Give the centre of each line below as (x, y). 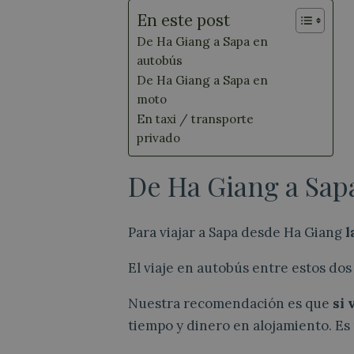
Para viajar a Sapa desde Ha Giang (235, 232)
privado (158, 137)
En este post (183, 20)
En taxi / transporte (195, 119)
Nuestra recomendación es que (229, 303)
